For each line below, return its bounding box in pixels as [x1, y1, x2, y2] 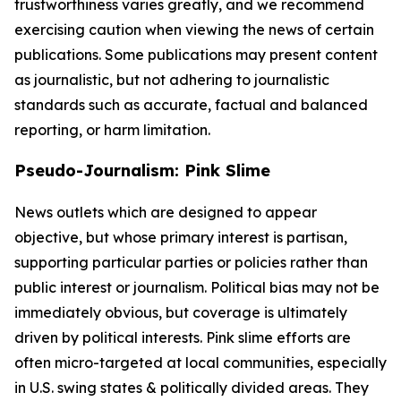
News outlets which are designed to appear [14, 203, 317, 221]
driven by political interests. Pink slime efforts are [14, 328, 351, 346]
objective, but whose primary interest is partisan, [14, 228, 347, 246]
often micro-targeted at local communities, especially [14, 354, 387, 371]
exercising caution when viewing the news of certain [14, 21, 374, 38]
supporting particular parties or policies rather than [14, 253, 368, 271]
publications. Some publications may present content [14, 46, 378, 64]
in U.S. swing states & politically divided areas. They [14, 379, 369, 397]
